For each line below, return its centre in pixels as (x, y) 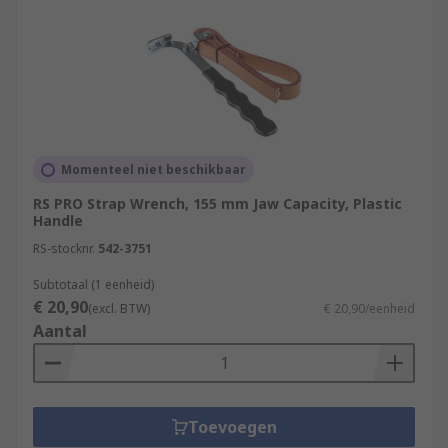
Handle (58, 220)
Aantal (60, 331)
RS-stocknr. (64, 248)
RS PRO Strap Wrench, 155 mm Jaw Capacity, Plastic (217, 203)
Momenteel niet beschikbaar (153, 169)
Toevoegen (232, 427)
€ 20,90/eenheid (369, 308)
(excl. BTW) (119, 308)
